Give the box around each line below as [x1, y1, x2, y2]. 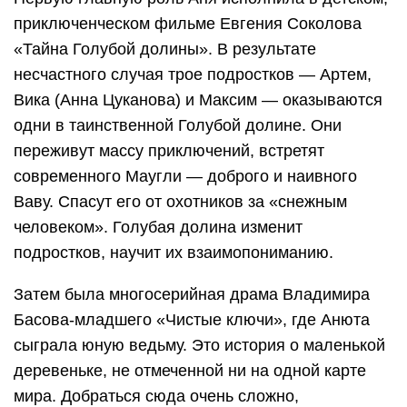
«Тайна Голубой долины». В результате [14, 39, 316, 58]
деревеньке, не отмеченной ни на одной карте [14, 361, 366, 380]
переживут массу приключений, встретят [14, 141, 324, 160]
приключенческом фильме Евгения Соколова [14, 14, 362, 33]
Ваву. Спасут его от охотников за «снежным [14, 192, 347, 211]
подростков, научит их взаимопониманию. [14, 243, 333, 262]
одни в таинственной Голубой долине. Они [14, 115, 342, 134]
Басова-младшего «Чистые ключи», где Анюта [14, 310, 370, 329]
